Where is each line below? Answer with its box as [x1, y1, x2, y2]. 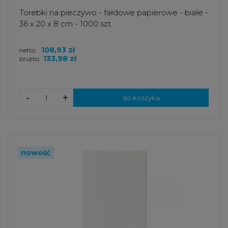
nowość [21, 148, 50, 158]
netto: [19, 46, 38, 54]
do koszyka [122, 94, 160, 102]
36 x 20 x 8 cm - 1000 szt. [19, 19, 112, 29]
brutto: [19, 55, 40, 63]
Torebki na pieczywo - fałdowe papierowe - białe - [19, 8, 208, 18]
